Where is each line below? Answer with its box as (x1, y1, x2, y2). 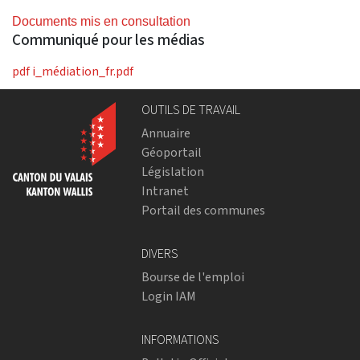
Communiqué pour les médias (12, 30, 205, 51)
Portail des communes (141, 202, 265, 219)
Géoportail (141, 144, 202, 162)
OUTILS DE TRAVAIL (141, 101, 240, 119)
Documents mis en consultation (12, 14, 194, 29)
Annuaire (141, 125, 190, 142)
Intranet (141, 182, 189, 200)
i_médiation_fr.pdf (32, 63, 133, 80)
